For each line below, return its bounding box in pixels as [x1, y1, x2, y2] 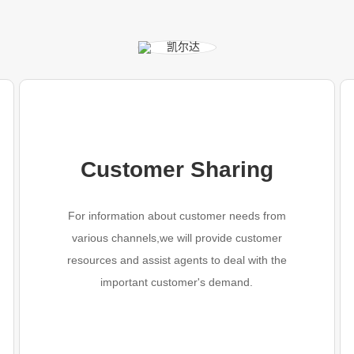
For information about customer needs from [67, 209, 286, 222]
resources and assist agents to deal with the [66, 254, 287, 266]
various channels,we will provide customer [71, 232, 282, 244]
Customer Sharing [80, 157, 273, 182]
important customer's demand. [100, 276, 254, 288]
